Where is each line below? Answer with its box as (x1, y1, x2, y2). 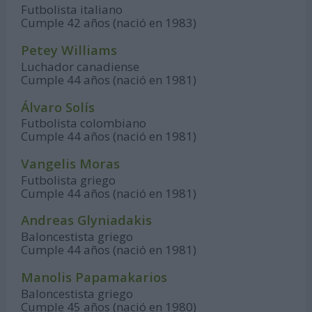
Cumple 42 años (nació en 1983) (21, 15, 197, 31)
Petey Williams (21, 41, 118, 59)
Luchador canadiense (21, 58, 140, 75)
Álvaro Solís (21, 97, 95, 116)
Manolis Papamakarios (21, 267, 168, 286)
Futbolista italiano (21, 1, 123, 18)
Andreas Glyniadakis (21, 211, 153, 229)
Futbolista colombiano (21, 115, 147, 132)
